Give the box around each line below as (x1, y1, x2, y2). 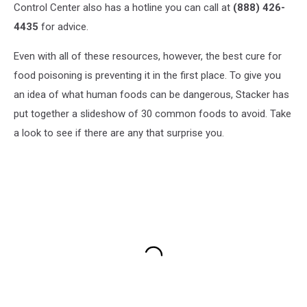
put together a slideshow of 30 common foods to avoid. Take (14, 108, 291, 120)
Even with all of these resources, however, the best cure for (14, 50, 282, 62)
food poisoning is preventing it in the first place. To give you (14, 69, 281, 82)
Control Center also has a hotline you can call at (14, 1, 233, 14)
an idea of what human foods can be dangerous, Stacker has (14, 88, 289, 101)
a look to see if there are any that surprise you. (14, 127, 224, 139)
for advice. (38, 21, 88, 33)
